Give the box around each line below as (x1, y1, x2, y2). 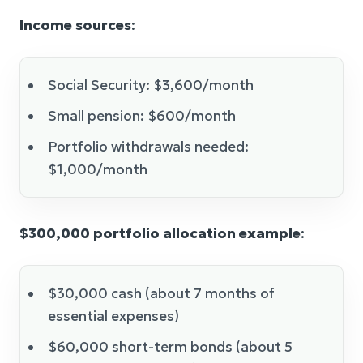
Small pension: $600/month (48, 106, 236, 125)
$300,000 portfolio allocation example (19, 224, 301, 242)
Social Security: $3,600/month (48, 75, 254, 94)
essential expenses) (48, 306, 179, 325)
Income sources (19, 15, 131, 34)
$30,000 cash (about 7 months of (48, 284, 275, 302)
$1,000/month (48, 160, 147, 178)
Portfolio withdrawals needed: (48, 137, 249, 156)
